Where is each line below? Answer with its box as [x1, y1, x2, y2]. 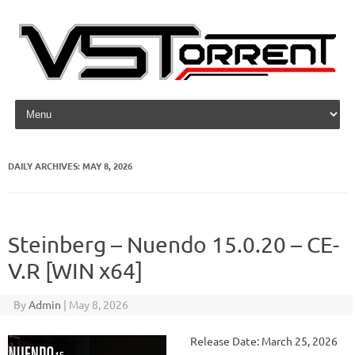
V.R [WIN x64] [8, 258, 143, 284]
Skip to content [11, 95, 89, 109]
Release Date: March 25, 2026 [185, 334, 338, 348]
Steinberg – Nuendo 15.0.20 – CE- [8, 231, 339, 258]
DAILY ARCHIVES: [8, 159, 82, 172]
